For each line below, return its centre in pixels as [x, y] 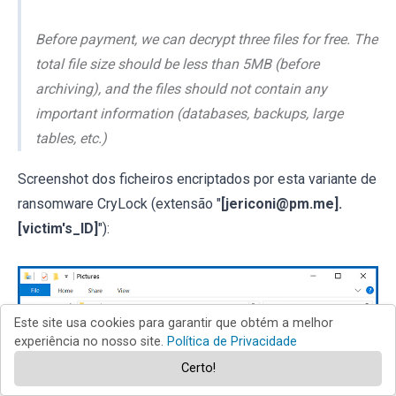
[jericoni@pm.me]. [282, 203]
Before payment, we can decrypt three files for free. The [206, 39]
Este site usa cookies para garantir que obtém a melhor [174, 323]
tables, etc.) [71, 138]
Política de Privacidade [232, 342]
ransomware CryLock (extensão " [119, 203]
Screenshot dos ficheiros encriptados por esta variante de [197, 179]
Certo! [198, 368]
